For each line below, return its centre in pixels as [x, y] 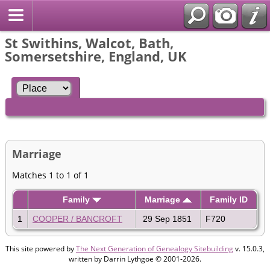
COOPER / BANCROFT [77, 218]
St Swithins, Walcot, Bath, [89, 43]
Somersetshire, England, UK [96, 56]
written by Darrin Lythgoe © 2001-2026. [135, 259]
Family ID [229, 199]
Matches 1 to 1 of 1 [50, 175]
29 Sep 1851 [166, 218]
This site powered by [41, 248]
